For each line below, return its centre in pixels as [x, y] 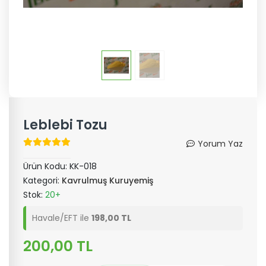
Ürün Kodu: [46, 166]
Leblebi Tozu [65, 125]
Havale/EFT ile [62, 218]
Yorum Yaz [220, 144]
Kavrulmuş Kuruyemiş [107, 180]
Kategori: [42, 180]
